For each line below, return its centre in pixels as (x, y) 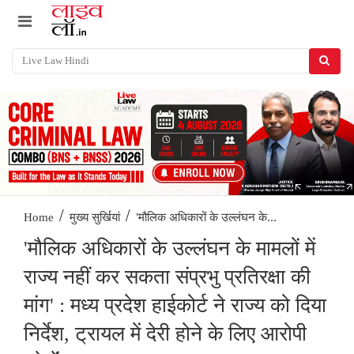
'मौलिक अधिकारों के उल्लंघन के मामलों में (169, 249)
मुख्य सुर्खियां (95, 218)
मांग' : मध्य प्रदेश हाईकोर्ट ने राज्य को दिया (175, 306)
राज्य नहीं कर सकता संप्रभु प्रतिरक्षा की (167, 277)
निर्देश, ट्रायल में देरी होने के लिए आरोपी (165, 334)
